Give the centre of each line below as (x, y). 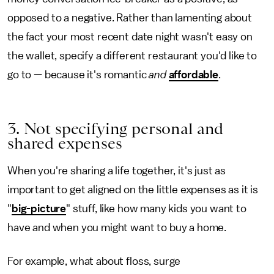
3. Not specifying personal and (116, 128)
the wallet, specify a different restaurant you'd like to (132, 55)
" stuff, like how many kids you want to (156, 208)
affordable (193, 74)
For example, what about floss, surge (94, 261)
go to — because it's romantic (78, 74)
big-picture (39, 208)
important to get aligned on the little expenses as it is (133, 189)
